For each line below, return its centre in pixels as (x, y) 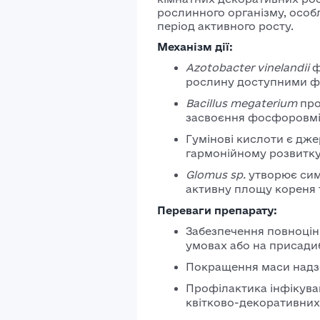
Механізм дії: (195, 47)
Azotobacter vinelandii (247, 67)
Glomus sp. (216, 175)
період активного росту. (225, 26)
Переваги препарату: (217, 210)
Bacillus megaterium (241, 103)
